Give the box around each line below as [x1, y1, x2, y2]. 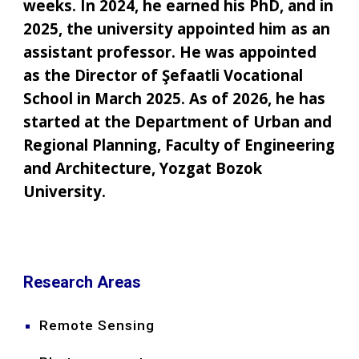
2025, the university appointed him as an [23, 18, 331, 38]
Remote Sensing [39, 317, 155, 333]
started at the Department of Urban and [23, 111, 333, 131]
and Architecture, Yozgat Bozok [23, 157, 263, 178]
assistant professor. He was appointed [23, 41, 317, 62]
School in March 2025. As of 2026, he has [23, 87, 326, 108]
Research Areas [23, 272, 142, 292]
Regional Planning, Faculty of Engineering [23, 134, 336, 155]
